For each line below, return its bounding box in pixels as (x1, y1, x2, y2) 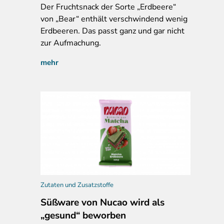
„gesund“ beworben (40, 208, 126, 222)
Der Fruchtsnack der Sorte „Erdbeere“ (40, 1, 176, 12)
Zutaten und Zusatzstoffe (40, 180, 113, 189)
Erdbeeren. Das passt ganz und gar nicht (40, 25, 184, 36)
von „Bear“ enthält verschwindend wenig (40, 13, 187, 24)
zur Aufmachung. (40, 37, 101, 48)
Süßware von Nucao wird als (40, 195, 164, 209)
